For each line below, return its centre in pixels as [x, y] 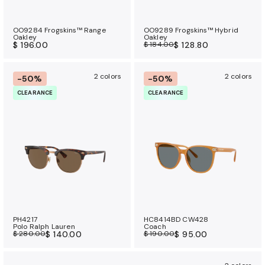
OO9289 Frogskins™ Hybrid [191, 30]
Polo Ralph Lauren [44, 226]
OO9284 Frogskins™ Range [59, 30]
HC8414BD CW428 [176, 219]
